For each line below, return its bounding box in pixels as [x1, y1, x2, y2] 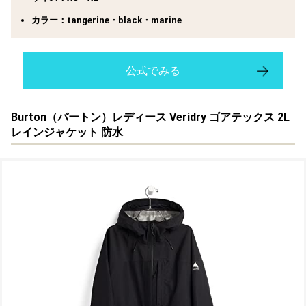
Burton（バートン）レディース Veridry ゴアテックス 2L [11, 111, 290, 124]
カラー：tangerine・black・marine [31, 15, 182, 26]
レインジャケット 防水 [11, 126, 123, 139]
